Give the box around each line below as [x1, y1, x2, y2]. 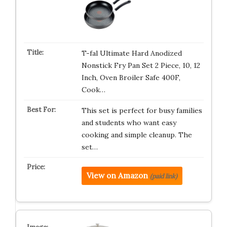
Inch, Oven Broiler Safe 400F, [81, 73, 180, 82]
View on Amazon [86, 171, 148, 180]
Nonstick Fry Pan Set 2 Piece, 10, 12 [81, 61, 200, 70]
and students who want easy [81, 118, 176, 127]
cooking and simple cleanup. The [81, 130, 192, 139]
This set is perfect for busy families [81, 106, 202, 115]
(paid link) [149, 172, 177, 180]
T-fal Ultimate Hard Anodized [81, 49, 182, 58]
